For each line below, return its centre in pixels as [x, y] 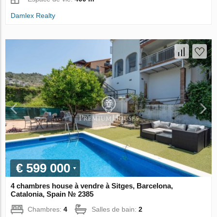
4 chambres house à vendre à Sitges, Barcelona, [92, 186]
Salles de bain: [115, 209]
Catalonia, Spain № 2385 [52, 194]
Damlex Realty [33, 15]
